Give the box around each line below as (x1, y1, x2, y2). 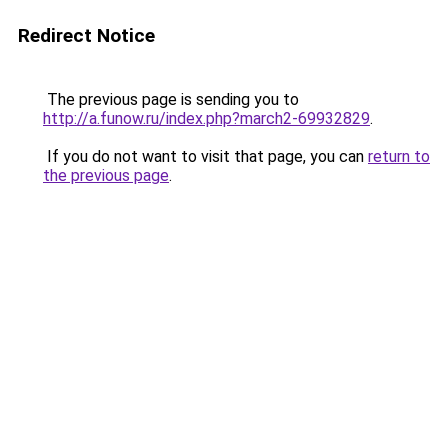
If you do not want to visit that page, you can (43, 147, 368, 166)
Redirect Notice (18, 24, 155, 47)
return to (368, 147, 430, 166)
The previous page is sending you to (43, 90, 299, 109)
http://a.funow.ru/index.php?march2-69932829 (43, 109, 370, 128)
